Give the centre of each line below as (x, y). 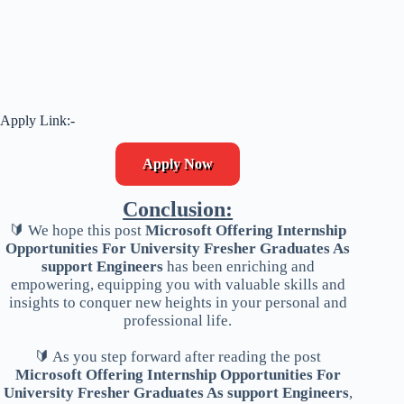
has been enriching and (239, 266)
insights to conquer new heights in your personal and (178, 302)
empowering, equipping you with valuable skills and (178, 284)
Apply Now (178, 163)
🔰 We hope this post (78, 230)
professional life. (178, 320)
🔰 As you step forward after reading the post (178, 356)
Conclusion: (178, 209)
